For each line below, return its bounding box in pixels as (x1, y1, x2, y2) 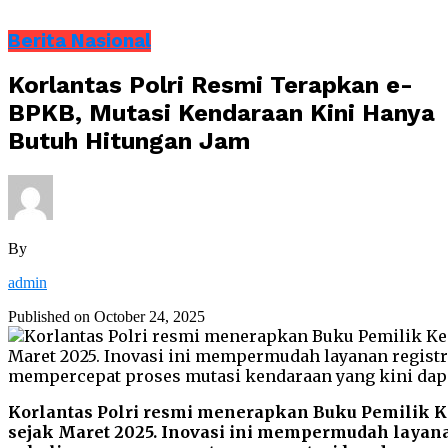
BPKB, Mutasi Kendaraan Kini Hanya (8, 99, 435, 128)
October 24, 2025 (94, 308, 205, 326)
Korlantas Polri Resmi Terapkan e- (8, 71, 413, 100)
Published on (8, 308, 90, 326)
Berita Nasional (8, 29, 151, 52)
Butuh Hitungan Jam (8, 127, 250, 156)
